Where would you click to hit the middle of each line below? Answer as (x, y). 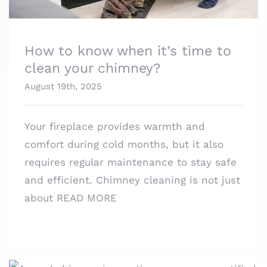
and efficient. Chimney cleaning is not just (132, 162)
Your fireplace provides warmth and (115, 109)
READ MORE (87, 180)
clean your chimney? (92, 51)
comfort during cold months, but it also (124, 127)
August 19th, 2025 (63, 69)
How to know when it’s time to (128, 33)
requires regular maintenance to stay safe (131, 145)
